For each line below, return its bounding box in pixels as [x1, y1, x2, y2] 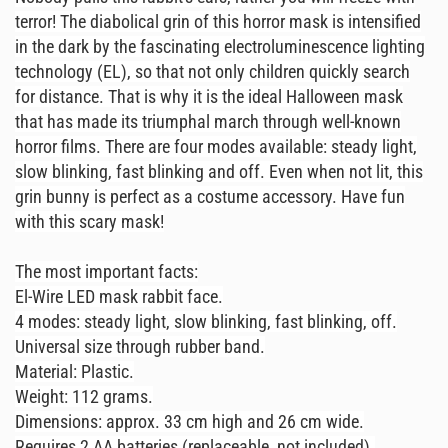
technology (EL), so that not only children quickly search [15, 61, 410, 82]
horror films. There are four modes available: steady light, [15, 136, 417, 157]
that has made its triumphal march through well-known [15, 111, 401, 132]
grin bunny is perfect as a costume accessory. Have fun [15, 186, 405, 207]
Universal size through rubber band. [15, 336, 265, 357]
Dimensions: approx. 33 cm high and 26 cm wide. [15, 411, 364, 432]
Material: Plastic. [15, 361, 134, 382]
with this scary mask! [15, 211, 164, 232]
